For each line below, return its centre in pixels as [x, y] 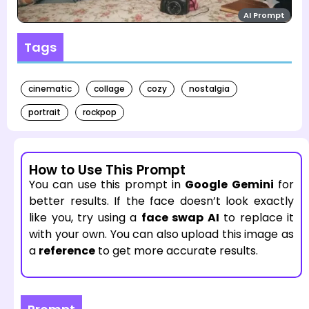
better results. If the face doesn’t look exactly [161, 201]
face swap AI [180, 218]
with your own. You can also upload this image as [161, 235]
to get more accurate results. [177, 251]
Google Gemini [229, 185]
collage [109, 89]
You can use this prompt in [107, 185]
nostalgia [209, 89]
